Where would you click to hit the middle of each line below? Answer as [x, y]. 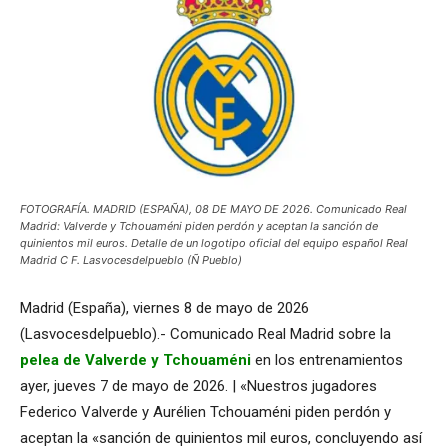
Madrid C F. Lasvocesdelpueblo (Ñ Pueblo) [131, 260]
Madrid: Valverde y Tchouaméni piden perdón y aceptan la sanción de [199, 226]
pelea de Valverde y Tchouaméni [135, 360]
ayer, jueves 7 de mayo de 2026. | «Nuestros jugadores [198, 386]
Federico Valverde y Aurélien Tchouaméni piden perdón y [205, 412]
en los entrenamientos [327, 360]
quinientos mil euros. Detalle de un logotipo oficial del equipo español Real [214, 243]
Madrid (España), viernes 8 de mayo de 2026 [164, 308]
